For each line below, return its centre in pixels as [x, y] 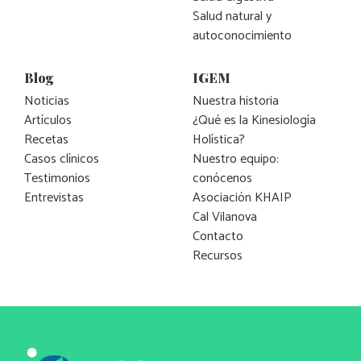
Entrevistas [54, 197]
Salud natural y [232, 16]
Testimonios [57, 178]
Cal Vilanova [225, 217]
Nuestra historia [236, 101]
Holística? [219, 139]
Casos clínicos [62, 159]
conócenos [222, 178]
